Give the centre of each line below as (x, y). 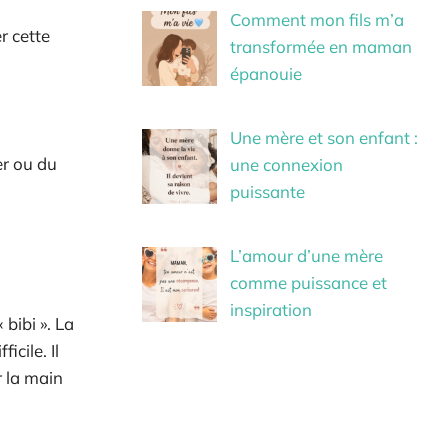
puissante (267, 191)
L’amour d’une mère (306, 256)
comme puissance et (308, 283)
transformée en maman (320, 46)
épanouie (265, 73)
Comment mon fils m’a (316, 19)
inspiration (270, 310)
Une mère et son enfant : (323, 137)
